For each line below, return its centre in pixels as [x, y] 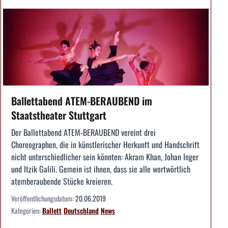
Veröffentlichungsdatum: [43, 198]
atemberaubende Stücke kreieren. [62, 181]
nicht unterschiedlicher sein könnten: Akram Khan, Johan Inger [105, 157]
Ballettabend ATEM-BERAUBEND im [82, 101]
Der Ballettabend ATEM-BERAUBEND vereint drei [83, 133]
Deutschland [81, 211]
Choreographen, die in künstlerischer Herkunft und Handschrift [105, 145]
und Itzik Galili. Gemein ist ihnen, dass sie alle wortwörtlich [101, 169]
